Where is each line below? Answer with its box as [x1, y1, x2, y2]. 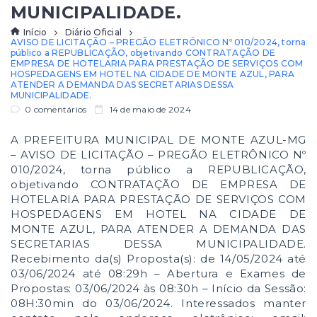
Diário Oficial [64, 26, 122, 38]
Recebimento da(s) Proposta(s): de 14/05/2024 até [11, 252, 306, 265]
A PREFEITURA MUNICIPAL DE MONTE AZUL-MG [11, 133, 306, 146]
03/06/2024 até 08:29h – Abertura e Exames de [11, 267, 306, 280]
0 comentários [23, 104, 87, 115]
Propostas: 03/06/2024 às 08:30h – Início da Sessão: [11, 282, 306, 295]
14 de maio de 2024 [107, 104, 191, 115]
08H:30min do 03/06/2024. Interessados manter [11, 296, 306, 310]
